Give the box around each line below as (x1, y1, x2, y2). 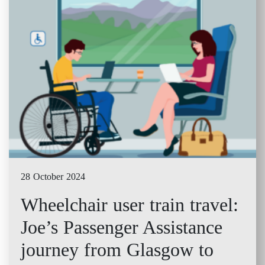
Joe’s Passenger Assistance (21, 216, 222, 238)
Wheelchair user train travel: (21, 194, 238, 216)
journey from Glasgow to (21, 239, 214, 261)
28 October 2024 (21, 172, 85, 182)
